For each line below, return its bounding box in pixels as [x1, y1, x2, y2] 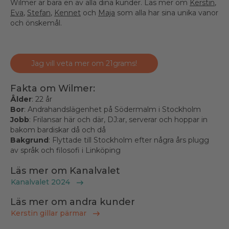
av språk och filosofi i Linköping [10, 146, 121, 155]
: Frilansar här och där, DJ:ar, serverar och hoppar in [29, 115, 208, 125]
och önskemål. [10, 18, 62, 28]
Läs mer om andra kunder [10, 196, 135, 208]
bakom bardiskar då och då [10, 125, 106, 135]
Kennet [54, 8, 81, 18]
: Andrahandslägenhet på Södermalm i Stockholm [24, 105, 201, 114]
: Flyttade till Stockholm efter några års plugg [49, 135, 209, 145]
